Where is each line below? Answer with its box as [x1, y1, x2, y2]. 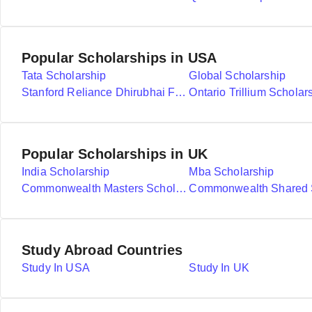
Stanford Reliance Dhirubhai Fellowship [175, 86, 187, 98]
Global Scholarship [189, 70, 286, 81]
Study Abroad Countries [22, 242, 183, 258]
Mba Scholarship [189, 166, 274, 178]
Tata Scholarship [22, 70, 107, 81]
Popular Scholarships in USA [22, 50, 217, 65]
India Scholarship [22, 166, 110, 178]
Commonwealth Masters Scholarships [175, 182, 187, 194]
